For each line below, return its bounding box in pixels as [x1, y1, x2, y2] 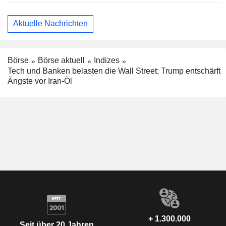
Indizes [94, 55, 120, 65]
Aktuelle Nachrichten [13, 19, 88, 28]
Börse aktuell [38, 55, 85, 65]
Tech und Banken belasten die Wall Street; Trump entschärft [8, 66, 220, 75]
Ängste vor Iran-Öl [8, 76, 72, 85]
